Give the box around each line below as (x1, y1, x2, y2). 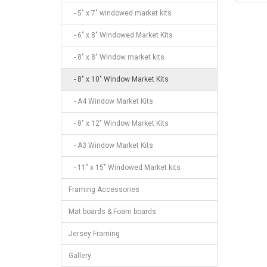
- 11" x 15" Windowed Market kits (69, 163, 181, 172)
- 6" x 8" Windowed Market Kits (69, 30, 173, 39)
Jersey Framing (69, 229, 120, 238)
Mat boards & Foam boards (69, 207, 156, 216)
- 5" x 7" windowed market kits (69, 8, 172, 17)
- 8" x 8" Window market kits (69, 52, 164, 61)
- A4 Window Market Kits (69, 97, 153, 105)
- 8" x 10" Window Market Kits (69, 74, 169, 83)
